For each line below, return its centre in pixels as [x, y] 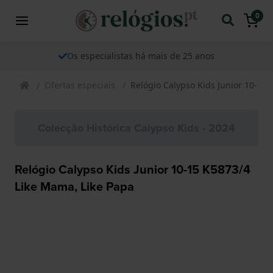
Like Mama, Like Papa [74, 186]
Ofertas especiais [80, 85]
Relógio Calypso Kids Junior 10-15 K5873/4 [133, 169]
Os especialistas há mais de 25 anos [141, 55]
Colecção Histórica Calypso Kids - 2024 [136, 128]
